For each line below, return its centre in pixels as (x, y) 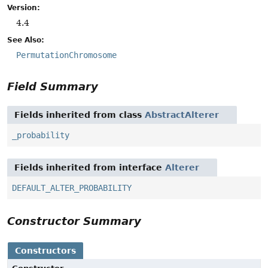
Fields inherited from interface (90, 168)
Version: (24, 7)
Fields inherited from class (80, 115)
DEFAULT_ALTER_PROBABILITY (72, 188)
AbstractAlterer (182, 115)
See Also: (26, 40)
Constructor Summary (74, 221)
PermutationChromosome (66, 55)
